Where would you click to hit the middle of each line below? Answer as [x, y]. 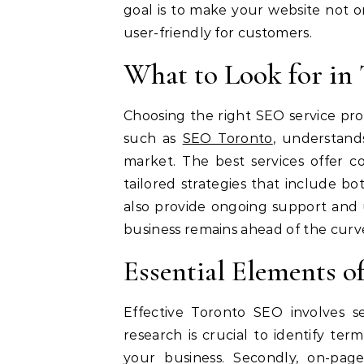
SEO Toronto [227, 139]
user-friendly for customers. [218, 33]
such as [153, 139]
